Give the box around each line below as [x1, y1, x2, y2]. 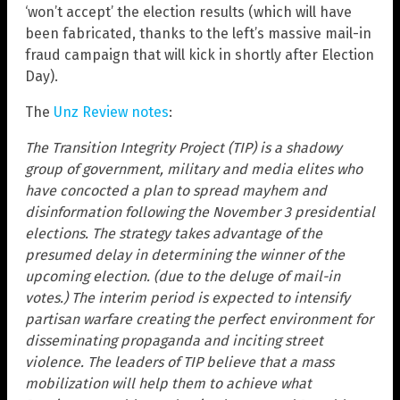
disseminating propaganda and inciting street [25, 331, 323, 349]
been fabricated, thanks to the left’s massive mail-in [25, 24, 371, 42]
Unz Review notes [54, 103, 169, 121]
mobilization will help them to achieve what [25, 374, 312, 392]
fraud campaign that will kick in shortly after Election [25, 46, 374, 63]
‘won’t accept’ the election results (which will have [25, 3, 352, 21]
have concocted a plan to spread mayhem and [25, 181, 327, 199]
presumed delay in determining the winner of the [25, 246, 345, 263]
